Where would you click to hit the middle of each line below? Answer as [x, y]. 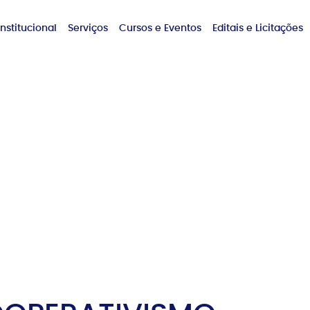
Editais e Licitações [258, 28]
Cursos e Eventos [160, 28]
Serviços [88, 28]
